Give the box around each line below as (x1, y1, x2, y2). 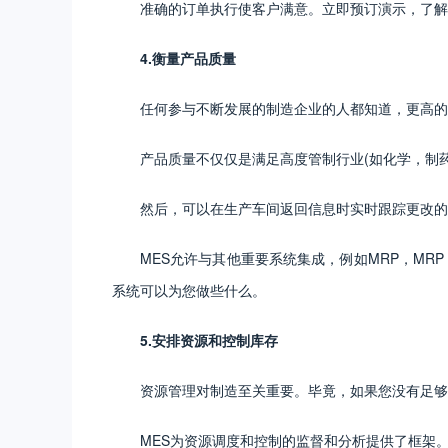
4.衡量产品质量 (140, 47, 236, 68)
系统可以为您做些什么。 (112, 279, 266, 300)
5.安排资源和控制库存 (140, 329, 278, 350)
